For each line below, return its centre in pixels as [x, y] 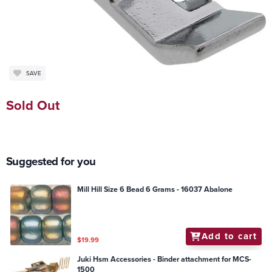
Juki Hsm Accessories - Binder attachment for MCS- [165, 260]
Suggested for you [51, 161]
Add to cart [229, 236]
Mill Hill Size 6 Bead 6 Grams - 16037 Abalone [155, 190]
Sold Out [32, 106]
